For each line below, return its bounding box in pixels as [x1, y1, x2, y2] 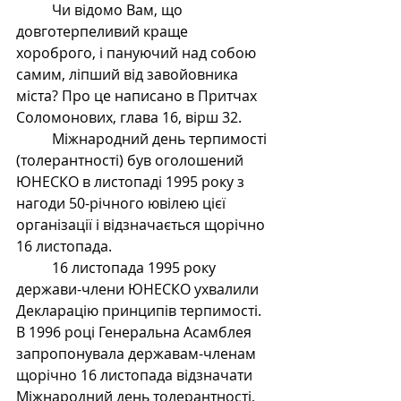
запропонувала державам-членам [16, 344, 260, 364]
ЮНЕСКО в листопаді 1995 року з [16, 172, 248, 192]
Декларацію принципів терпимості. [16, 301, 265, 321]
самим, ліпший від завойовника [16, 64, 242, 85]
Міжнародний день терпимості [16, 129, 52, 149]
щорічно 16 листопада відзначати [16, 365, 256, 386]
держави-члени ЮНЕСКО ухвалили [16, 279, 262, 300]
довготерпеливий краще [16, 21, 192, 42]
